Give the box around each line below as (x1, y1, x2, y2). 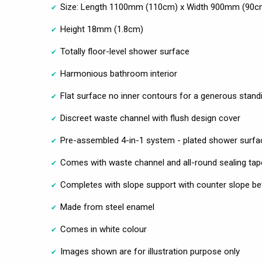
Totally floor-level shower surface (60, 46, 189, 57)
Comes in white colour (60, 223, 147, 235)
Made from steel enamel (60, 201, 154, 212)
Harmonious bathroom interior (60, 68, 177, 79)
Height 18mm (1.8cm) (60, 23, 143, 35)
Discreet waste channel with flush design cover (60, 112, 240, 123)
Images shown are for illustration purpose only (60, 246, 240, 257)
